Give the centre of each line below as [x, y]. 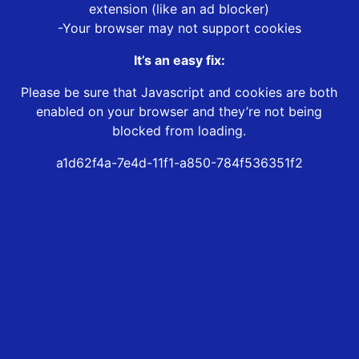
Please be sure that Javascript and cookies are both [179, 93]
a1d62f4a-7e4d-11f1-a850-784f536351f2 [179, 163]
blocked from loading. [179, 131]
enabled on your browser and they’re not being [179, 112]
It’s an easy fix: [179, 61]
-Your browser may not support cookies [179, 28]
